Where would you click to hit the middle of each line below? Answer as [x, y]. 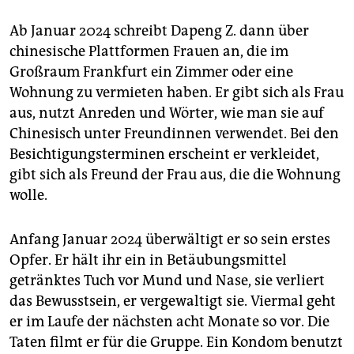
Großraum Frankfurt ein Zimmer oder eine [151, 72]
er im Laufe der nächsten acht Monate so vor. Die [169, 321]
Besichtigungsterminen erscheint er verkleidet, [164, 154]
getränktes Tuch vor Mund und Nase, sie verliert [167, 280]
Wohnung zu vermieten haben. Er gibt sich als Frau [177, 92]
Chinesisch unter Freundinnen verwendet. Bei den [174, 133]
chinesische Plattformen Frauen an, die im [149, 51]
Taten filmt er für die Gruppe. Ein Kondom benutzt [176, 342]
